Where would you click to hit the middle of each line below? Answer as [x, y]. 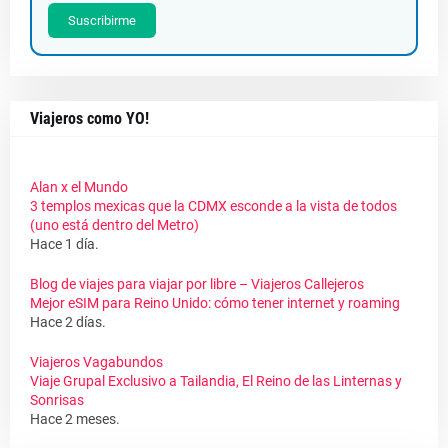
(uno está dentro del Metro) [114, 225]
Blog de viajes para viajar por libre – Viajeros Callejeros [197, 284]
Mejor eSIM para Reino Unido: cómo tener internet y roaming [215, 303]
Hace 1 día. [64, 244]
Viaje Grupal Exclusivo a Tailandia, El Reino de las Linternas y [216, 381]
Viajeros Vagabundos [96, 362]
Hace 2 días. [68, 322]
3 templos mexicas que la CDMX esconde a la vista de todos [213, 206]
